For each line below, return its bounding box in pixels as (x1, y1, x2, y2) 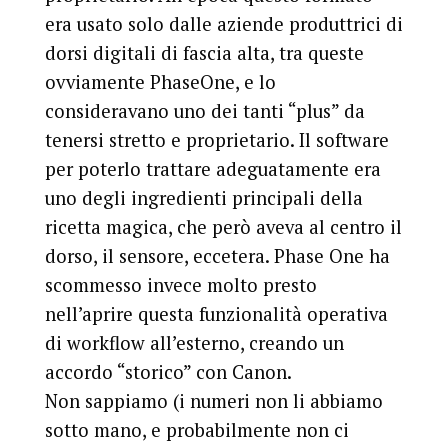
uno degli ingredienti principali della (44, 185, 363, 210)
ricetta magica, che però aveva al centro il (44, 214, 402, 239)
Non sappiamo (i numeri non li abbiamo (44, 388, 383, 413)
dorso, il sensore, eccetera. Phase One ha (44, 243, 390, 268)
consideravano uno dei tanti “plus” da (44, 98, 365, 123)
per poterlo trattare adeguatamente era (44, 156, 381, 181)
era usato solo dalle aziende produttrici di (44, 11, 403, 36)
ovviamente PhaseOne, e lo (44, 69, 276, 94)
